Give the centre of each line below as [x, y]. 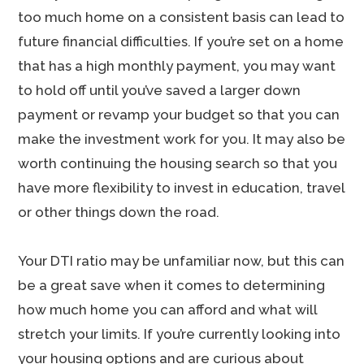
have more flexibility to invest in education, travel [182, 188]
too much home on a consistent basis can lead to [182, 17]
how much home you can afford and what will [168, 310]
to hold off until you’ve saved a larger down [160, 90]
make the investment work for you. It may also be [182, 139]
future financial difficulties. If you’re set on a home [181, 41]
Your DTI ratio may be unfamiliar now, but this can [182, 261]
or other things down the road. [119, 212]
